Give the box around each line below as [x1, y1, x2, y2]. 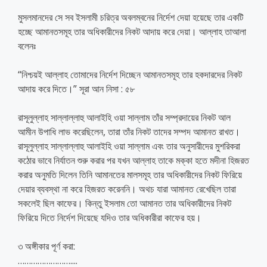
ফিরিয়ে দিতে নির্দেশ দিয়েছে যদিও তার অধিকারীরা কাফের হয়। [18, 210, 201, 224]
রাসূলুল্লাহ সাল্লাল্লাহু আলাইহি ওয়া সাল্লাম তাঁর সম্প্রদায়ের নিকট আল [18, 110, 231, 124]
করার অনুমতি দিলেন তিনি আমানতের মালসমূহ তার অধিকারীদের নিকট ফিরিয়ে [18, 167, 242, 181]
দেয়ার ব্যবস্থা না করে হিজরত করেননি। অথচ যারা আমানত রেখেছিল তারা [18, 182, 236, 195]
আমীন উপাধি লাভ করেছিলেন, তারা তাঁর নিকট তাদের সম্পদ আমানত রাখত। [18, 125, 240, 138]
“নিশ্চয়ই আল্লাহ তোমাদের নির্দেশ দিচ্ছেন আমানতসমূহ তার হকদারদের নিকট [18, 67, 242, 81]
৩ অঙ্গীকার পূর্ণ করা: [18, 239, 75, 253]
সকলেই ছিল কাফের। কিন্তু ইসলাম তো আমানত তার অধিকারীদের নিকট [18, 196, 231, 210]
